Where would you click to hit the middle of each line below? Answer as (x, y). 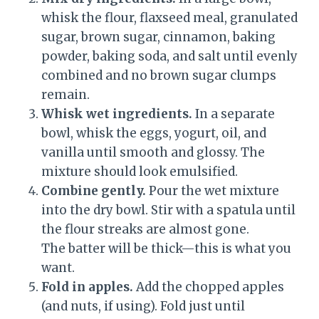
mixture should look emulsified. (140, 172)
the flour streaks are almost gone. (145, 230)
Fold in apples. (87, 287)
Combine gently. (94, 191)
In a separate (234, 114)
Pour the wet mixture (213, 191)
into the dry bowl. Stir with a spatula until (168, 210)
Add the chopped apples (209, 287)
